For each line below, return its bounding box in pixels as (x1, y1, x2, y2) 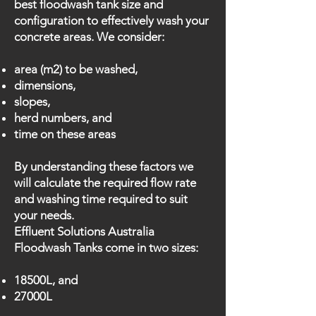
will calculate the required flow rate (14, 176, 196, 190)
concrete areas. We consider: (14, 30, 164, 44)
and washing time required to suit (14, 192, 188, 206)
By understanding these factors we (14, 159, 193, 174)
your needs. (14, 208, 74, 222)
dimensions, (14, 78, 75, 92)
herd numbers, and (14, 111, 111, 125)
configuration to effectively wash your (14, 13, 209, 28)
